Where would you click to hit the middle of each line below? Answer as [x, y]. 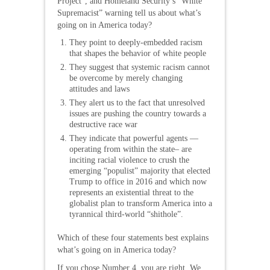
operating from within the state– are [130, 149]
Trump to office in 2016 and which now [138, 182]
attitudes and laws [99, 89]
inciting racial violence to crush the [129, 160]
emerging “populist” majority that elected [140, 171]
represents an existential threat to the [131, 193]
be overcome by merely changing [126, 78]
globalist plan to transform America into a [141, 203]
